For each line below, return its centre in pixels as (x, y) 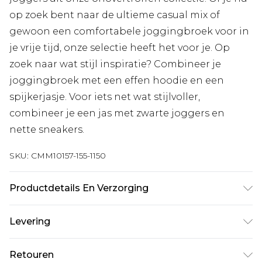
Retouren (32, 254)
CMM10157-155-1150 (68, 155)
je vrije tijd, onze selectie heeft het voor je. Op (120, 47)
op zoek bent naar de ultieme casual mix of (115, 15)
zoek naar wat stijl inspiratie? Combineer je (115, 64)
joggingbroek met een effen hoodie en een (117, 80)
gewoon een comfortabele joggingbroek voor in (129, 31)
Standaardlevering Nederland (79, 249)
